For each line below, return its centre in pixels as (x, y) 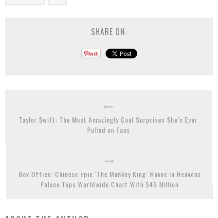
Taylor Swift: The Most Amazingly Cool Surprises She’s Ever (108, 119)
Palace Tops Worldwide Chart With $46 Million (109, 184)
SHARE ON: (109, 32)
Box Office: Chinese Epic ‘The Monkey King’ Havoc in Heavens (109, 174)
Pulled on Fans (108, 130)
